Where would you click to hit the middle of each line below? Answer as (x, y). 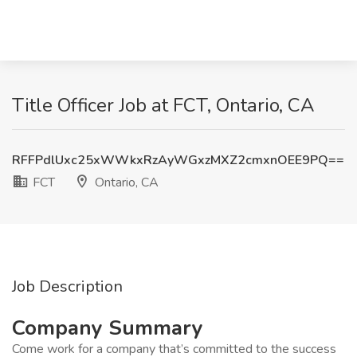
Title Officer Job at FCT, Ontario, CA (163, 105)
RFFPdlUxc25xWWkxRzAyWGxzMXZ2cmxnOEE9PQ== (178, 160)
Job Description (67, 286)
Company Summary (108, 328)
